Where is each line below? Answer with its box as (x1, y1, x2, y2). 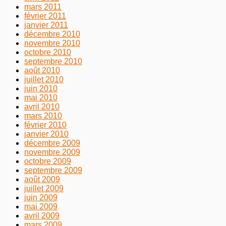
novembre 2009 (24, 147, 80, 156)
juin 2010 (24, 84, 58, 93)
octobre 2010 (24, 47, 71, 56)
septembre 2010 (24, 56, 82, 66)
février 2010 (24, 120, 67, 129)
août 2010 (24, 66, 60, 75)
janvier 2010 (24, 129, 69, 138)
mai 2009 (24, 202, 58, 211)
